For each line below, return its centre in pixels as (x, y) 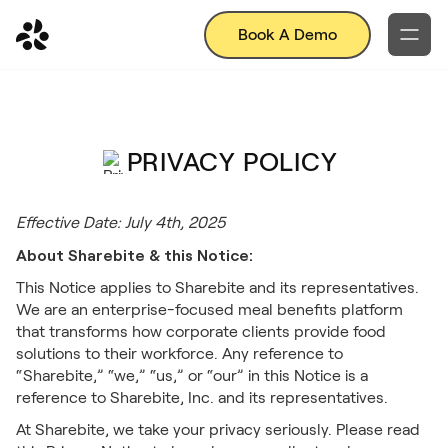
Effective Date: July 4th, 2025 (121, 222)
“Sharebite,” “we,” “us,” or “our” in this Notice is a (192, 375)
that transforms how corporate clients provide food (201, 331)
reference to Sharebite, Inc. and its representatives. (202, 397)
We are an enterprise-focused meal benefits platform (209, 309)
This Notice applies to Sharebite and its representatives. (217, 287)
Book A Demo (287, 34)
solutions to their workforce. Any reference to (179, 353)
